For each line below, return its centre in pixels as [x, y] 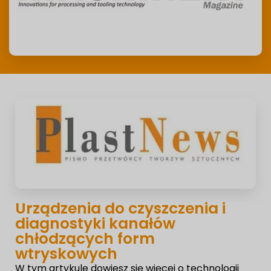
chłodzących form [85, 238]
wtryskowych [66, 253]
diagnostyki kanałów [95, 223]
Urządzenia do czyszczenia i [120, 208]
